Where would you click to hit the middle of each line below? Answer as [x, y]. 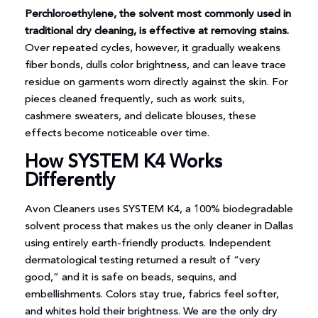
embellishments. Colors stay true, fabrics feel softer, [152, 295]
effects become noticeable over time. [117, 134]
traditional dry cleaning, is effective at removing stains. [157, 32]
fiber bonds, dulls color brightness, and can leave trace [155, 66]
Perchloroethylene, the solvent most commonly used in [158, 15]
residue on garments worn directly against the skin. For [156, 83]
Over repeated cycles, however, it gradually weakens [152, 49]
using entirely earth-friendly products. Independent [148, 243]
